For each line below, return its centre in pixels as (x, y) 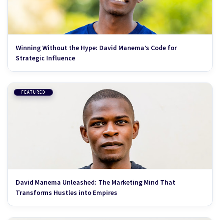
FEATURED (33, 92)
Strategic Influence (45, 58)
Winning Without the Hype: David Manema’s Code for (96, 47)
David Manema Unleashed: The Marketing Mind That (96, 182)
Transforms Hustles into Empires (67, 192)
